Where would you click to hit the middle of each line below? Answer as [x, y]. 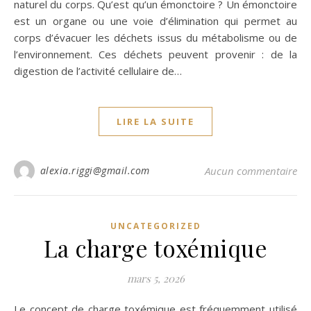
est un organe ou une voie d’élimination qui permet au [155, 21]
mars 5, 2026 [155, 278]
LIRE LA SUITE [155, 121]
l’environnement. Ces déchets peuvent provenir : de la [155, 54]
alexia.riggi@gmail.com [95, 170]
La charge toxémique [155, 248]
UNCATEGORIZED [155, 226]
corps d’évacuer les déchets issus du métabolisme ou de [155, 37]
